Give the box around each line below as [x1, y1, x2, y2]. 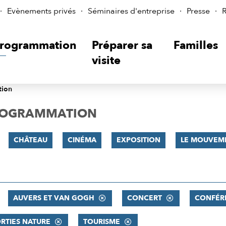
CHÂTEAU [13, 135, 47, 145]
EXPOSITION [116, 135, 160, 145]
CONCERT [127, 193, 162, 203]
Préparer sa [91, 38, 152, 53]
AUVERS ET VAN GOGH [13, 193, 94, 203]
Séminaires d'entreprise [88, 6, 175, 17]
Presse [187, 6, 210, 17]
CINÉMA [67, 135, 96, 145]
